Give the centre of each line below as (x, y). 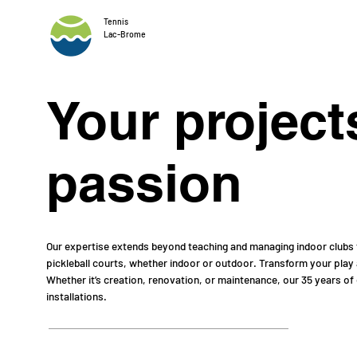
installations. (77, 296)
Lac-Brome (125, 34)
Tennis (116, 22)
